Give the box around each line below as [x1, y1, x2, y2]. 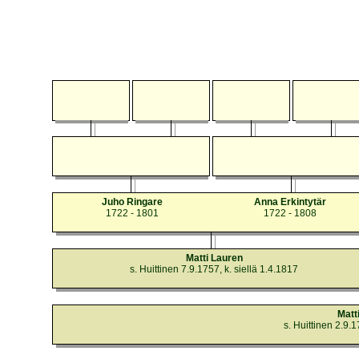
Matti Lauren [185, 252, 243, 264]
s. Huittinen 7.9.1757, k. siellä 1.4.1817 [130, 264, 298, 275]
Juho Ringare [102, 196, 163, 208]
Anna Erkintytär [254, 196, 326, 208]
